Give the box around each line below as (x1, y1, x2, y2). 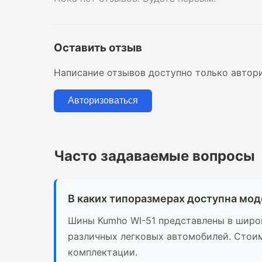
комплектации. (68, 246, 137, 258)
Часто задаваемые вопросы (54, 147, 255, 164)
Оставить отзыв (54, 41, 142, 54)
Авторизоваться (68, 95, 138, 106)
